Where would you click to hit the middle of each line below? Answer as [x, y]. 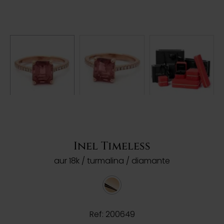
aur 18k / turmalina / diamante [112, 161]
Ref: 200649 [112, 214]
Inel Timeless [112, 146]
